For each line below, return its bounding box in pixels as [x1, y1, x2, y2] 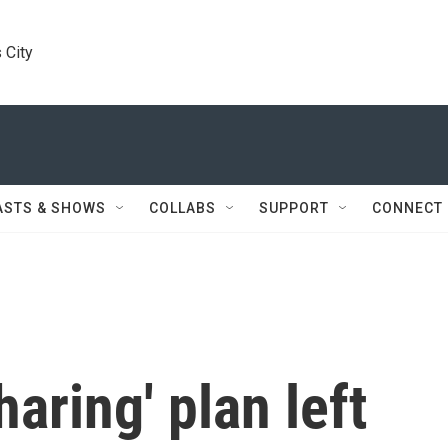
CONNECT [372, 200, 443, 216]
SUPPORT [259, 200, 329, 216]
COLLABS [149, 200, 216, 216]
